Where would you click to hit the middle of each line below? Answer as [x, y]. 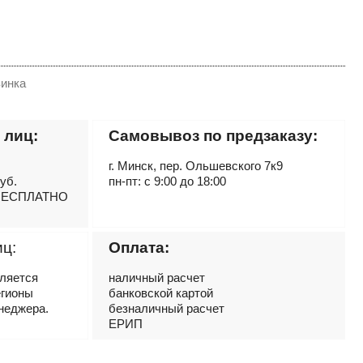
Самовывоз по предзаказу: [213, 136]
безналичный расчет [167, 308]
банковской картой [161, 293]
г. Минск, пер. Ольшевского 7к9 [196, 166]
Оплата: [139, 248]
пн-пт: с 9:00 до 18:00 [167, 181]
